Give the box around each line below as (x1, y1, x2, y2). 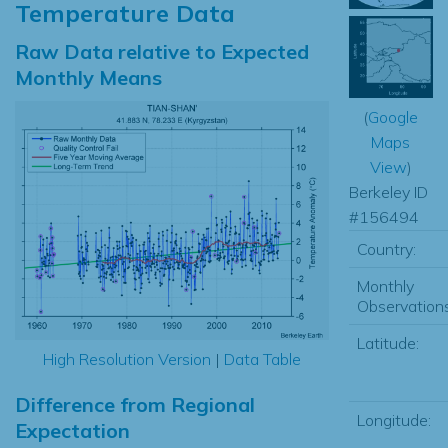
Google (368, 106, 419, 127)
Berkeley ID (348, 181, 428, 202)
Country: (356, 238, 416, 259)
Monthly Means (15, 64, 162, 90)
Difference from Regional (15, 392, 255, 418)
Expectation (15, 418, 130, 444)
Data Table (223, 349, 301, 370)
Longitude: (356, 409, 431, 430)
